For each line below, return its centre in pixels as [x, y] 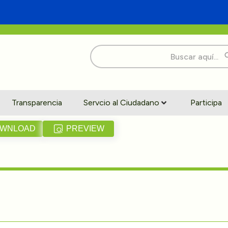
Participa [206, 102]
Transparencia [37, 102]
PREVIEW [85, 128]
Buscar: [104, 48]
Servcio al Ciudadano [122, 102]
